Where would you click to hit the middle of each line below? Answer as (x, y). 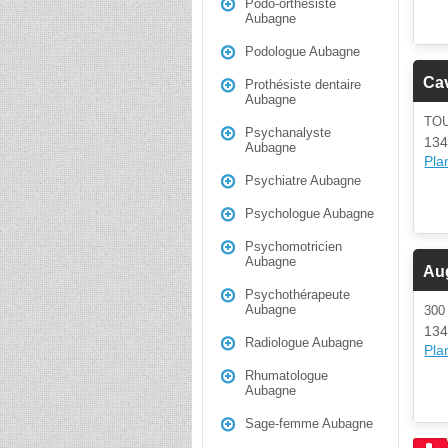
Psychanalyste (288, 132)
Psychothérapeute (297, 294)
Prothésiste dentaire (303, 84)
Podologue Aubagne (302, 51)
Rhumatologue (286, 375)
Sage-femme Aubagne (309, 423)
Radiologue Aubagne (304, 342)
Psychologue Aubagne (309, 213)
